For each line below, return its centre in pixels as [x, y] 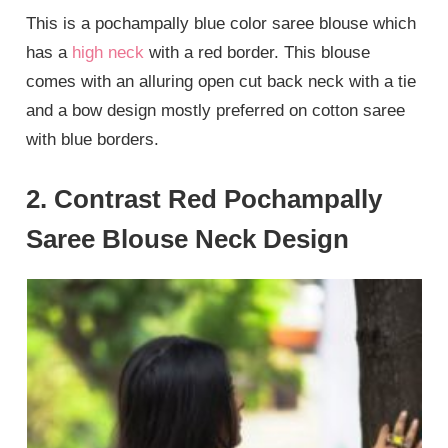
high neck [108, 52]
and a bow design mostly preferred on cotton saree [216, 110]
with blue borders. [93, 139]
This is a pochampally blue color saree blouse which [221, 23]
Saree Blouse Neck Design [188, 239]
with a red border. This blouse [257, 52]
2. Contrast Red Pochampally [204, 199]
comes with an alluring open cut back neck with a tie [221, 81]
